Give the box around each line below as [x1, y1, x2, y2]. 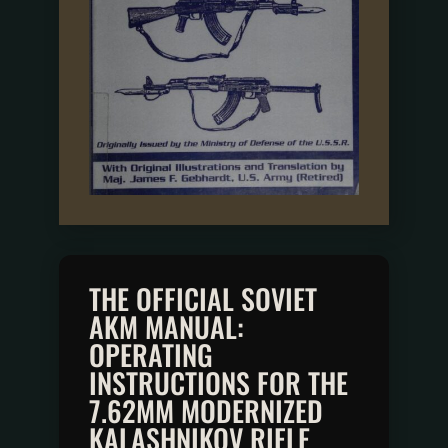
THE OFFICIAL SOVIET [88, 277, 317, 319]
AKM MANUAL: [88, 305, 244, 347]
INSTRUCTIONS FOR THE [88, 361, 348, 403]
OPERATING [88, 333, 213, 375]
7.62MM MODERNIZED [88, 389, 323, 431]
